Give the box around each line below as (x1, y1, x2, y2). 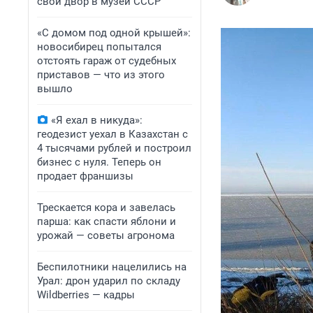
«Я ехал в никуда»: (51, 114, 143, 126)
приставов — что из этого (37, 68, 165, 81)
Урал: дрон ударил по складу (37, 275, 180, 287)
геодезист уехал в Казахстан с (37, 128, 188, 140)
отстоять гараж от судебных (37, 54, 176, 67)
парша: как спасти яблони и (37, 215, 176, 228)
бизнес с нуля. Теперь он (37, 156, 161, 168)
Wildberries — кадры (37, 289, 135, 301)
